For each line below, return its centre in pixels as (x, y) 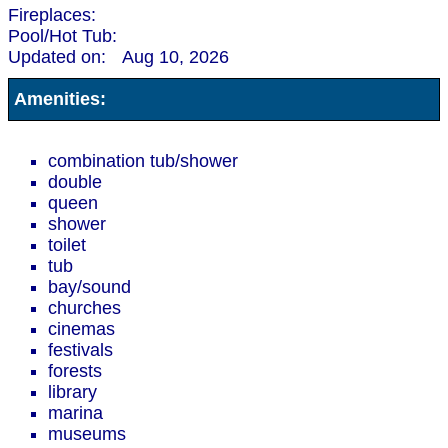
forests (75, 371)
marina (75, 413)
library (72, 392)
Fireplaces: (54, 15)
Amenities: (57, 99)
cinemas (81, 329)
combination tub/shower (143, 161)
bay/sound (89, 287)
